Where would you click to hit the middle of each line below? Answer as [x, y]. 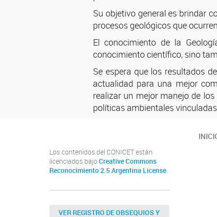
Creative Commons [128, 161]
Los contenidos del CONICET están [101, 152]
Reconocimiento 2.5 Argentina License [108, 170]
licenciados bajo [74, 161]
